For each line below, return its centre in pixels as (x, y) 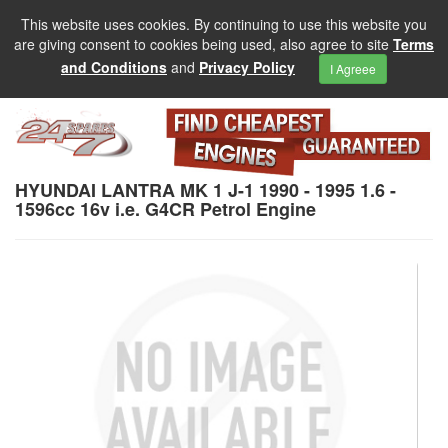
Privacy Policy (247, 66)
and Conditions (114, 66)
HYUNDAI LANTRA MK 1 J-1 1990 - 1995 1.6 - (205, 190)
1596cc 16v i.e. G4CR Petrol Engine (165, 209)
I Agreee (353, 68)
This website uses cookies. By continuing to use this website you (224, 24)
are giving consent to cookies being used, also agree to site (203, 44)
